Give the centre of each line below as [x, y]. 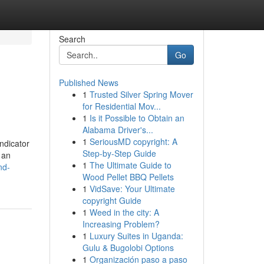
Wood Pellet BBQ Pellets [128, 177]
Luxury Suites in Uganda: [136, 236]
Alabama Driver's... [118, 130]
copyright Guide [112, 200]
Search [72, 39]
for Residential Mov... [121, 106]
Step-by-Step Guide [119, 153]
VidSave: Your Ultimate [132, 189]
